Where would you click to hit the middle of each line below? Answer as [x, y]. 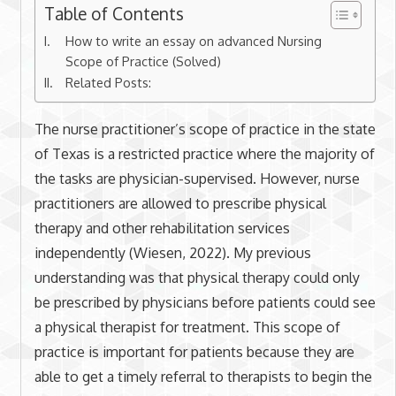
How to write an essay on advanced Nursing [194, 41]
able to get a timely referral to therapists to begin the [203, 377]
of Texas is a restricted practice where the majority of [204, 154]
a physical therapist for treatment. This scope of [187, 327]
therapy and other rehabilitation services [162, 228]
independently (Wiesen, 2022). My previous [172, 253]
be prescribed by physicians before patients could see [205, 303]
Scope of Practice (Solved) [144, 61]
